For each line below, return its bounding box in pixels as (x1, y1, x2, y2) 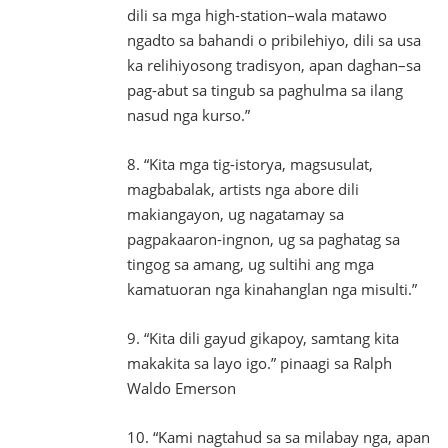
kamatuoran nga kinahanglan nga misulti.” (127, 279, 417, 299)
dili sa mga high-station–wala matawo (127, 5, 387, 25)
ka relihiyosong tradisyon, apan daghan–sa (127, 55, 421, 75)
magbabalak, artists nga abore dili (127, 179, 359, 199)
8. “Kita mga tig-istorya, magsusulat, (127, 154, 373, 174)
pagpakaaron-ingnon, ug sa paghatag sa (127, 229, 400, 249)
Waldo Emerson (127, 378, 236, 398)
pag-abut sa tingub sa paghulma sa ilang (127, 80, 403, 100)
